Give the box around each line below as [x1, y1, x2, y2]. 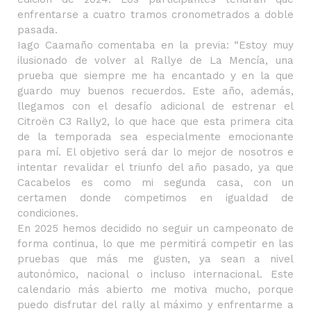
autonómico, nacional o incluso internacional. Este [17, 268, 294, 280]
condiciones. [17, 207, 78, 219]
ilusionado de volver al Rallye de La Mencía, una [17, 54, 294, 67]
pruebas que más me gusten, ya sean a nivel [17, 253, 294, 265]
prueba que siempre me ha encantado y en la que [17, 69, 294, 82]
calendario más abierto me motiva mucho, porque [17, 283, 294, 296]
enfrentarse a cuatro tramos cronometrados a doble [17, 8, 294, 21]
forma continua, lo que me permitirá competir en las [17, 237, 294, 250]
